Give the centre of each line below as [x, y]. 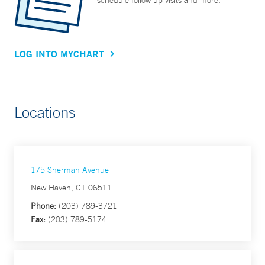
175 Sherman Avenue [70, 170]
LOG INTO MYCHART [59, 54]
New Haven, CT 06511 [71, 188]
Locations [45, 112]
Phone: [43, 206]
